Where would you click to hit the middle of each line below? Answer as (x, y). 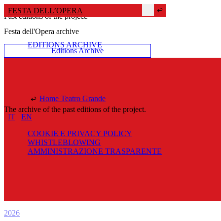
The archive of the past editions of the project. (75, 110)
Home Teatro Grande (73, 98)
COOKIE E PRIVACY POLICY (80, 133)
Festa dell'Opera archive (41, 32)
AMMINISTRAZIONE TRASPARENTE (95, 151)
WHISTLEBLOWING (64, 142)
